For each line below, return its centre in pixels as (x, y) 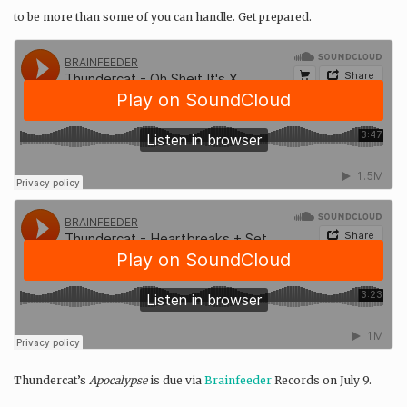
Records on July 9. (322, 381)
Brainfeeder (238, 381)
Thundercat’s (51, 381)
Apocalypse (118, 381)
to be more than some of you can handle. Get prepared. (163, 16)
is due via (176, 381)
